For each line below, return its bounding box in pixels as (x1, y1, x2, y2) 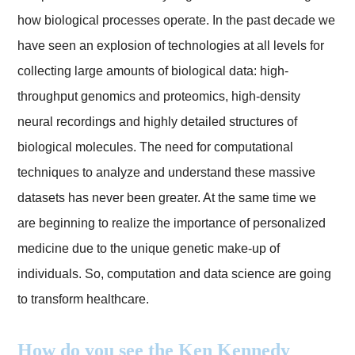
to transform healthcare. (17, 292, 150, 307)
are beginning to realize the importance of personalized (17, 216, 326, 231)
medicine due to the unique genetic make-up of (17, 242, 281, 256)
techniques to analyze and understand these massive (17, 166, 316, 180)
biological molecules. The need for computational (17, 140, 294, 155)
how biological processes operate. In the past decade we (17, 13, 336, 28)
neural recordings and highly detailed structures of (17, 115, 298, 129)
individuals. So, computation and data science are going (17, 267, 332, 281)
